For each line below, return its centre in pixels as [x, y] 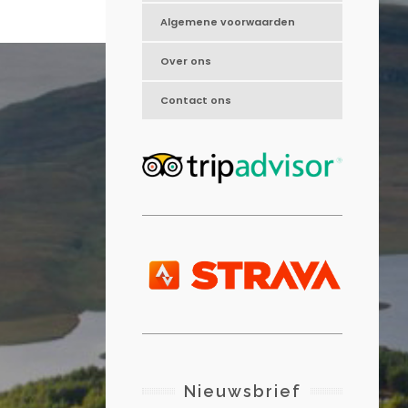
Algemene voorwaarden [228, 22]
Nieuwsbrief [242, 392]
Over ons [186, 61]
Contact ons [196, 101]
